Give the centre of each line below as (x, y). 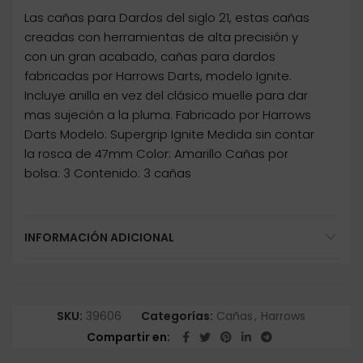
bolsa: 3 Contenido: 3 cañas (108, 173)
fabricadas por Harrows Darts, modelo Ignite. (158, 76)
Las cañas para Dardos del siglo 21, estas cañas (167, 18)
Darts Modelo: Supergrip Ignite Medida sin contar (169, 135)
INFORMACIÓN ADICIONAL (99, 238)
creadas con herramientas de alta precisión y (161, 37)
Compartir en (126, 337)
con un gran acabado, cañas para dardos (150, 57)
